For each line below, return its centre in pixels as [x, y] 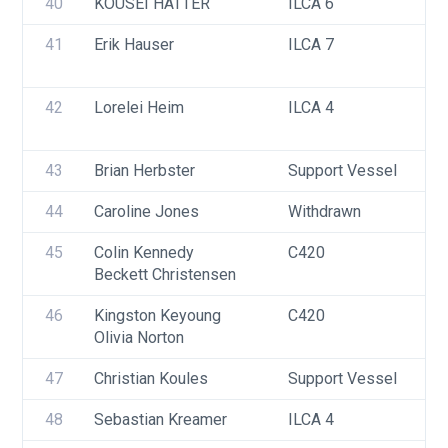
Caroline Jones [146, 211]
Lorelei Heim [139, 107]
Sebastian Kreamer [160, 419]
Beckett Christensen [165, 274]
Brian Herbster [144, 170]
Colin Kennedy [144, 252]
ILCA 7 [311, 44]
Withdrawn [324, 211]
